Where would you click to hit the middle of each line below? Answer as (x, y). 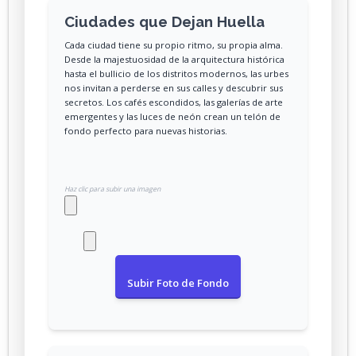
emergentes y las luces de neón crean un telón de (172, 116)
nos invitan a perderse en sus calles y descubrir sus (174, 87)
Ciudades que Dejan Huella (164, 21)
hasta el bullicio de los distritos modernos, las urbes (176, 73)
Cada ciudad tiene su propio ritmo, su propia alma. (174, 44)
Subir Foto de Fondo (178, 283)
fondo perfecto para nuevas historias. (146, 130)
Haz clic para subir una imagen (112, 189)
